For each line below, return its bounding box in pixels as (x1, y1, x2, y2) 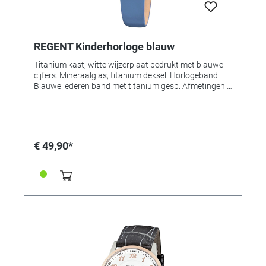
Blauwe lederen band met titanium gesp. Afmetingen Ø (34, 81, 232, 91)
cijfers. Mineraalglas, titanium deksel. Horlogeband (34, 70, 218, 80)
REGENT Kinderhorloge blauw (34, 40, 175, 53)
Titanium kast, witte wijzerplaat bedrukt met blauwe (34, 59, 223, 69)
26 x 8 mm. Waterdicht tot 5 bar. (34, 91, 151, 102)
